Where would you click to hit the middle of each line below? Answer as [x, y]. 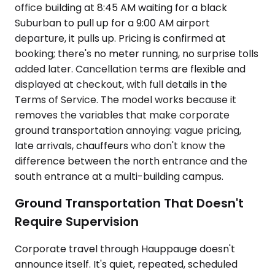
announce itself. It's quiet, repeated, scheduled [126, 264]
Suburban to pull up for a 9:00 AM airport [112, 23]
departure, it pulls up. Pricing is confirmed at [120, 38]
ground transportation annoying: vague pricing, [128, 130]
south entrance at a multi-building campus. [119, 176]
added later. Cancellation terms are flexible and [130, 69]
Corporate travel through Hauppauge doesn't [125, 249]
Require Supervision [77, 222]
